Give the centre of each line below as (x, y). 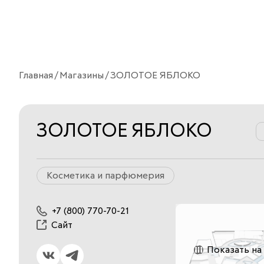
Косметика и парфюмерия (105, 175)
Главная (36, 75)
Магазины (82, 75)
